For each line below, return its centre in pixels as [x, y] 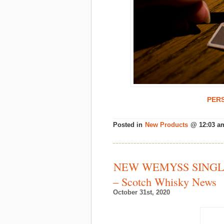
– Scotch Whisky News [165, 181]
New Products [166, 125]
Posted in [129, 125]
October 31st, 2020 [141, 192]
